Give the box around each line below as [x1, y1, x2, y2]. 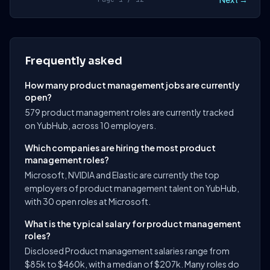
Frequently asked [25, 54, 122, 67]
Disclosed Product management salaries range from [25, 245, 230, 256]
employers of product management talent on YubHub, [25, 183, 239, 193]
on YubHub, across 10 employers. [25, 120, 156, 131]
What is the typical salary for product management [25, 218, 241, 229]
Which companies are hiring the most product [25, 142, 216, 153]
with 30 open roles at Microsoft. [25, 196, 151, 207]
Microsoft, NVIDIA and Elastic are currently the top [25, 169, 219, 180]
